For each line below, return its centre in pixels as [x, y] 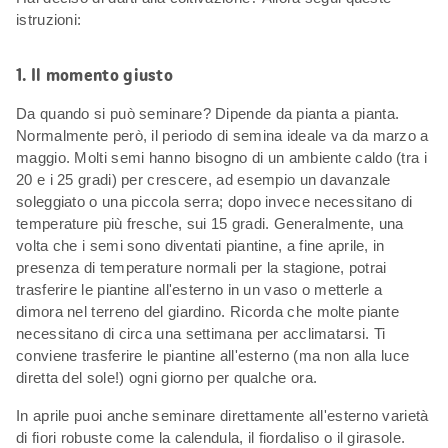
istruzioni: [49, 19]
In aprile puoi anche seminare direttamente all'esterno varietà [222, 415]
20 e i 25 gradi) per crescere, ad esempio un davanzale [203, 179]
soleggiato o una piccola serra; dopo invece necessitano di [214, 201]
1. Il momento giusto [94, 74]
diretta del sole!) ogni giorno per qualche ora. [167, 377]
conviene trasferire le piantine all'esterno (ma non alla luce [213, 355]
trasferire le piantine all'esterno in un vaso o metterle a [199, 289]
